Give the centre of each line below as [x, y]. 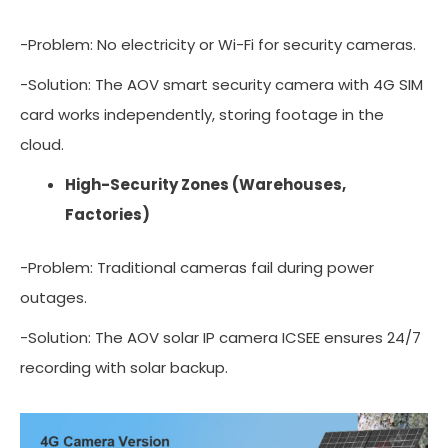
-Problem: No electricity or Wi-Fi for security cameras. [222, 45]
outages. [57, 297]
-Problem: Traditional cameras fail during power [197, 267]
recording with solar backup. [124, 367]
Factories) [107, 215]
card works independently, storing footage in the [202, 115]
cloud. [46, 145]
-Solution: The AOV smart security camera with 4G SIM [221, 85]
